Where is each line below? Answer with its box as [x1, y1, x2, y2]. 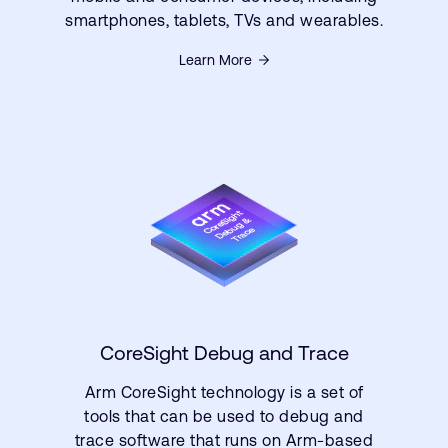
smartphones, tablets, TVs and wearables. [65, 11, 383, 29]
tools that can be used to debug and [84, 407, 364, 425]
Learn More [179, 52, 252, 68]
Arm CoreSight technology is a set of [84, 383, 364, 401]
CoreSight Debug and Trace [99, 341, 349, 364]
